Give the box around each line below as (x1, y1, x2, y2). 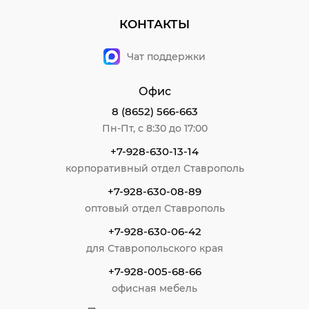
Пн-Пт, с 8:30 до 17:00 (101, 121, 208, 134)
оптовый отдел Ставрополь (84, 201, 225, 215)
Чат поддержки (127, 50, 206, 63)
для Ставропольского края (86, 241, 223, 255)
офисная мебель (112, 281, 197, 295)
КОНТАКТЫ (119, 17, 190, 31)
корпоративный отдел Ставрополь (65, 161, 244, 175)
